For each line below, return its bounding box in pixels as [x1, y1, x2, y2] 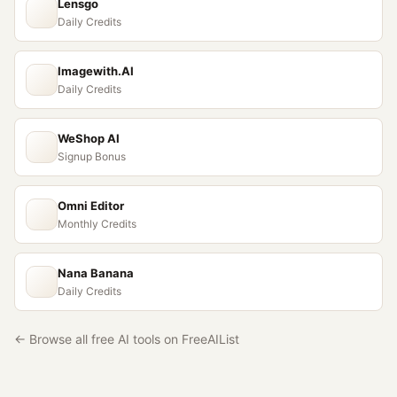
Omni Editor [58, 198, 124, 213]
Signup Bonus [58, 150, 126, 163]
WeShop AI [58, 131, 120, 145]
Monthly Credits [58, 217, 136, 230]
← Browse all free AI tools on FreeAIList [14, 331, 239, 346]
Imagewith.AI [58, 64, 134, 78]
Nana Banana [58, 266, 134, 280]
